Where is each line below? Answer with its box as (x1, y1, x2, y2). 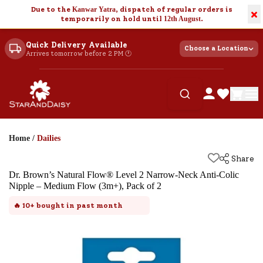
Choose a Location (184, 45, 248, 52)
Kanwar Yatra (72, 5, 116, 14)
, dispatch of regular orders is (115, 5, 232, 14)
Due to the (31, 5, 72, 14)
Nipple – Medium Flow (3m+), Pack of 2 (9, 181, 161, 191)
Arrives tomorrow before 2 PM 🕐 (26, 49, 131, 58)
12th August (163, 15, 201, 23)
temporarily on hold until (60, 15, 164, 23)
